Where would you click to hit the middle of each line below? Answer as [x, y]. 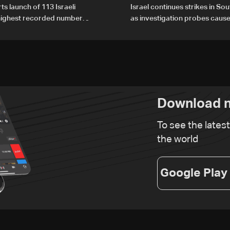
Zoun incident [153, 30]
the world [178, 140]
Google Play [194, 173]
